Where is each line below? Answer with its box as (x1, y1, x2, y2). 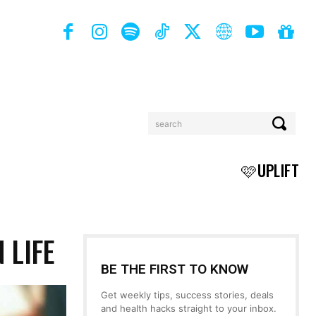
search (155, 118, 182, 129)
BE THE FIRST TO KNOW (101, 261, 248, 277)
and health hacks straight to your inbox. (101, 303, 276, 314)
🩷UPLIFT (241, 159, 299, 181)
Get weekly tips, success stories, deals (101, 289, 274, 300)
